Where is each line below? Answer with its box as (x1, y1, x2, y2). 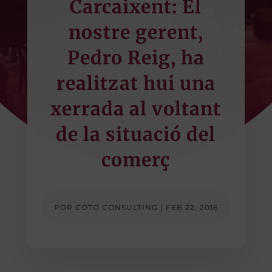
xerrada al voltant (50, 97, 222, 120)
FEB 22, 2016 (165, 202, 218, 212)
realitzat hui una (56, 71, 216, 95)
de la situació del (56, 122, 216, 146)
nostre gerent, (68, 20, 203, 44)
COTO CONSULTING (75, 202, 158, 212)
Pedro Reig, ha (67, 46, 205, 69)
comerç (101, 148, 171, 171)
